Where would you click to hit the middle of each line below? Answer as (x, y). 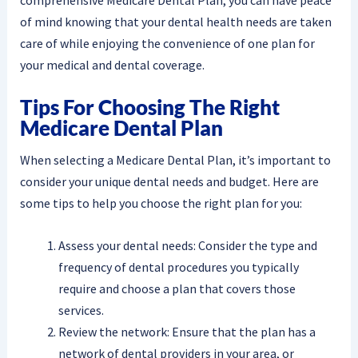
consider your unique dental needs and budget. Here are (169, 182)
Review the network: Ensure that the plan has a (187, 331)
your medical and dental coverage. (112, 65)
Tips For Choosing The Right (149, 107)
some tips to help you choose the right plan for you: (161, 203)
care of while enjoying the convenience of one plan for (167, 43)
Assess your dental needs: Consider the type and (187, 245)
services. (81, 310)
